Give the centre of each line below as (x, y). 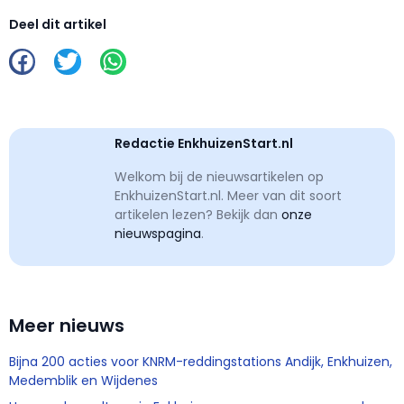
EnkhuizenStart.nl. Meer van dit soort (228, 196)
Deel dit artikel (58, 24)
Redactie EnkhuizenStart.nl (204, 144)
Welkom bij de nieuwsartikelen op (219, 177)
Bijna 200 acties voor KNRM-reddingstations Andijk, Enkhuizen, (201, 361)
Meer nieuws (67, 325)
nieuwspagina (158, 234)
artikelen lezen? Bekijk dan (198, 215)
